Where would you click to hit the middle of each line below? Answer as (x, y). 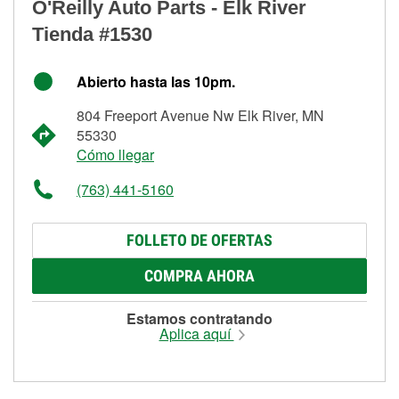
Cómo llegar (115, 154)
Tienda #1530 (92, 34)
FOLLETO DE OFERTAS (199, 240)
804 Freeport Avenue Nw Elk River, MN (200, 115)
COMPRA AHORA (199, 275)
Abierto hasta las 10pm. (156, 81)
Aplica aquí (196, 333)
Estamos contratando (199, 318)
